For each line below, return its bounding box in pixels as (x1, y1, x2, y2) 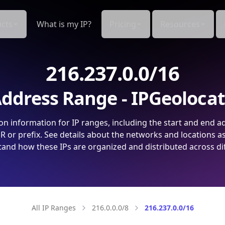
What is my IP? (37, 19, 91, 30)
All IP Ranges (31, 203, 76, 212)
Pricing (109, 19, 136, 30)
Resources (160, 19, 200, 30)
